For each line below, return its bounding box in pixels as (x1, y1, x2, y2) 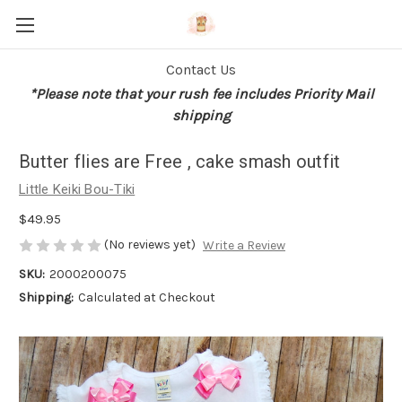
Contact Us (166, 61, 236, 78)
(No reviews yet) (104, 236, 196, 252)
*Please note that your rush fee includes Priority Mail (29, 85, 373, 102)
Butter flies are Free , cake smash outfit (19, 151, 341, 173)
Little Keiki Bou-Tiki (19, 181, 135, 197)
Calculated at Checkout (77, 290, 215, 306)
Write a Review (202, 238, 285, 254)
